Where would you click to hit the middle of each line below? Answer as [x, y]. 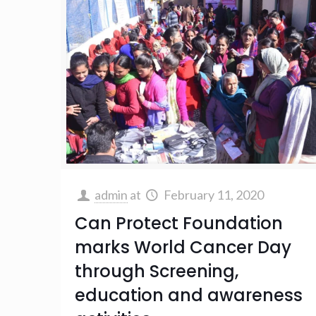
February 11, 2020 [213, 194]
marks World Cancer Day [183, 247]
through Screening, [157, 271]
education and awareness [189, 295]
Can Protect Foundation [179, 223]
